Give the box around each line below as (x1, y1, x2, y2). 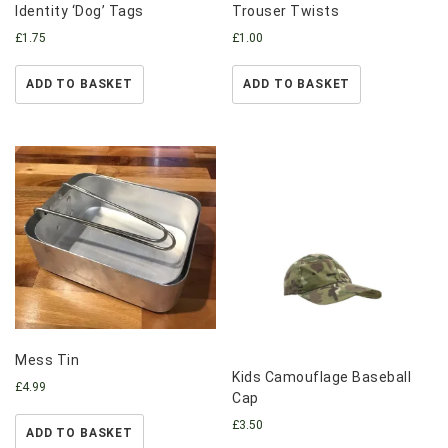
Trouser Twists (232, 2, 340, 19)
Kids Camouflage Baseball (232, 369, 412, 386)
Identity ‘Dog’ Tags (15, 2, 144, 19)
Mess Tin (15, 351, 79, 368)
